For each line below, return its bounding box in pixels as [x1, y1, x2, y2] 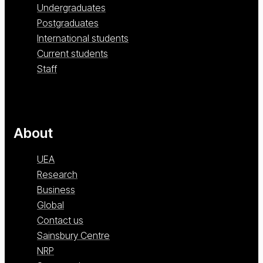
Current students [37, 48, 108, 60]
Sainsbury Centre [37, 230, 110, 242]
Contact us [37, 214, 83, 227]
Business [37, 184, 75, 196]
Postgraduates [37, 17, 99, 29]
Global [37, 199, 64, 211]
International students [37, 32, 129, 45]
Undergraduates [37, 2, 106, 14]
